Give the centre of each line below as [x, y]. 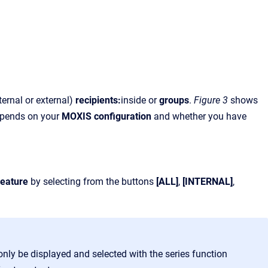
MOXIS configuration [106, 116]
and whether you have [199, 116]
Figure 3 [212, 100]
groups [174, 100]
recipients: [98, 100]
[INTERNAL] [208, 181]
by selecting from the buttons [92, 181]
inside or [140, 100]
